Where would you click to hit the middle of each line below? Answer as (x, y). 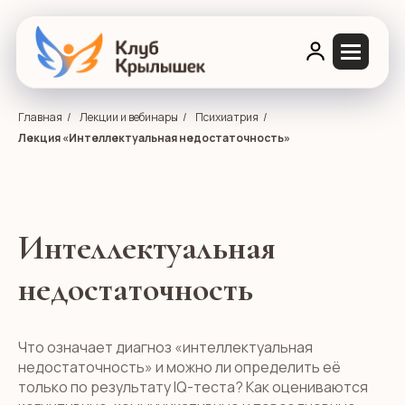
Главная (40, 117)
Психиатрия (227, 117)
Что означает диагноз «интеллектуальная (165, 347)
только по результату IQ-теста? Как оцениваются (193, 387)
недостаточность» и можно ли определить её (179, 367)
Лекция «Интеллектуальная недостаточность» (154, 138)
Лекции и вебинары (129, 117)
